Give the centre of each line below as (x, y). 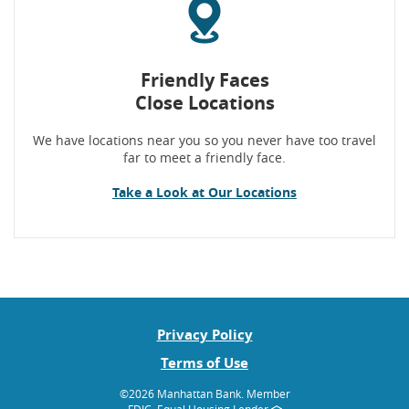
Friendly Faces (204, 80)
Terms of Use (204, 363)
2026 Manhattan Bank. (187, 393)
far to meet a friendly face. (204, 157)
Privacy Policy (204, 335)
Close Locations (204, 103)
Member (268, 393)
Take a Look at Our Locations (204, 192)
